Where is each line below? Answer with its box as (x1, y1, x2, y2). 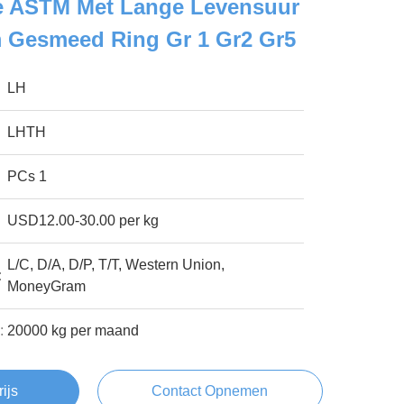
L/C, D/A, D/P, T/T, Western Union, (7, 257, 225, 272)
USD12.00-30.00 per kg (7, 213, 160, 228)
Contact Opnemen (151, 383, 269, 399)
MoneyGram (7, 279, 87, 294)
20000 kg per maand (7, 323, 140, 338)
